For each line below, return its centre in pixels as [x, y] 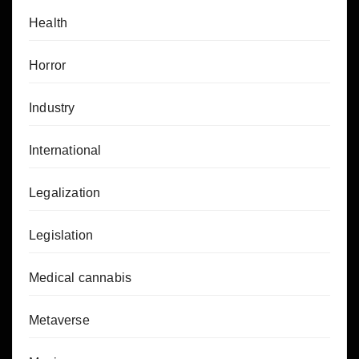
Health [48, 23]
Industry [52, 108]
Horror [48, 66]
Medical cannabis [81, 278]
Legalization [65, 193]
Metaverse [59, 321]
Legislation [61, 236]
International [65, 151]
